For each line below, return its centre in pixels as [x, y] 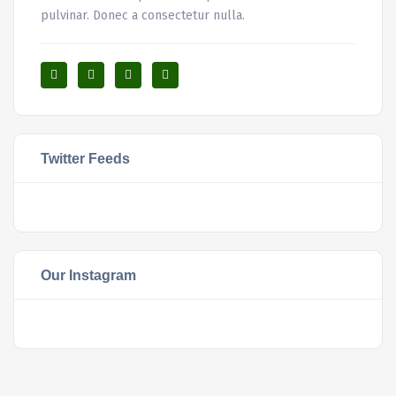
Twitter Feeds [85, 159]
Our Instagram [88, 275]
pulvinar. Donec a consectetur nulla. [143, 16]
